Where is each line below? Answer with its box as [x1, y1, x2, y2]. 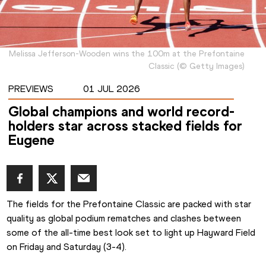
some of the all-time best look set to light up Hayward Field [7, 227, 256, 239]
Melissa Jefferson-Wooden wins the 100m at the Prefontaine [9, 48, 245, 59]
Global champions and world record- [8, 103, 235, 121]
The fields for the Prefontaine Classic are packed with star [7, 198, 252, 210]
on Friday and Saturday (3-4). [7, 241, 127, 253]
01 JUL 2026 [83, 83, 140, 95]
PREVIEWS [8, 83, 53, 95]
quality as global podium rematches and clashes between [7, 213, 242, 224]
